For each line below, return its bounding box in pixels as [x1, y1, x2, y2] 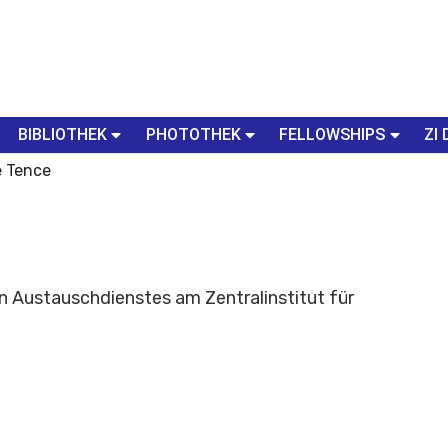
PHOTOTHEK [145, 124, 241, 144]
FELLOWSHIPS [279, 124, 386, 144]
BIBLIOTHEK [17, 124, 107, 144]
